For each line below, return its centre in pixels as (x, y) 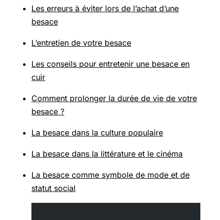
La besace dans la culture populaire (97, 133)
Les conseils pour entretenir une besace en (110, 64)
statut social (54, 188)
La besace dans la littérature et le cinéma (107, 154)
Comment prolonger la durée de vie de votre (114, 98)
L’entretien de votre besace (81, 43)
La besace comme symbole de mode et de (110, 175)
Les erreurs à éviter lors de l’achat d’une (105, 9)
